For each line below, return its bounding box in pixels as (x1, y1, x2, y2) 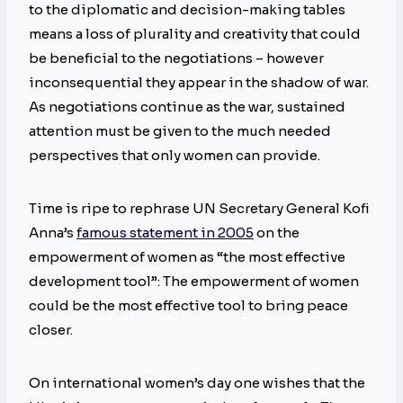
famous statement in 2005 (76, 224, 254, 242)
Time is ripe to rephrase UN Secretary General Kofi (29, 200, 370, 218)
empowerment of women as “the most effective (29, 248, 345, 266)
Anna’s (29, 224, 76, 242)
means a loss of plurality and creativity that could (29, 25, 361, 43)
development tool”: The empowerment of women (29, 273, 359, 291)
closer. (29, 321, 73, 339)
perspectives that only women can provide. (29, 147, 320, 165)
